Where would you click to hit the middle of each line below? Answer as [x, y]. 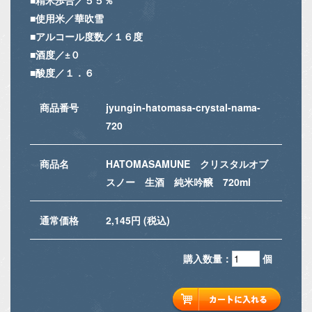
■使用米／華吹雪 [67, 18]
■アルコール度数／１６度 [86, 36]
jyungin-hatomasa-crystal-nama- [183, 107]
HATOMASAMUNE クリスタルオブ [187, 163]
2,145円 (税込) [138, 220]
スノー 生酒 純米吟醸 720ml [178, 181]
